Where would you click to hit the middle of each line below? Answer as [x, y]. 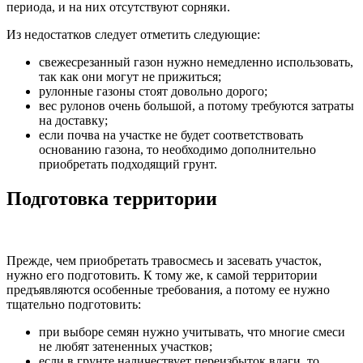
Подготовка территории [112, 199]
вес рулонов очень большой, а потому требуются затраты [196, 106]
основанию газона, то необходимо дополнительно [177, 150]
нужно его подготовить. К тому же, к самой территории [162, 275]
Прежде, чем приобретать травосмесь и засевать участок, [164, 261]
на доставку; [73, 121]
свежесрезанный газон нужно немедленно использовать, [196, 62]
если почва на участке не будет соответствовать [171, 135]
